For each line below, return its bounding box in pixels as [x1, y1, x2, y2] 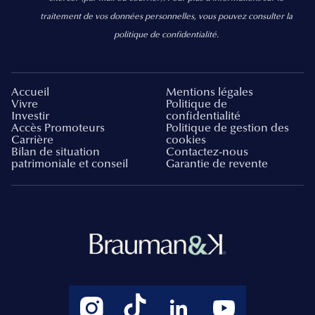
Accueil [11, 86, 49, 98]
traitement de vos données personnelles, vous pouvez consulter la [39, 12, 292, 21]
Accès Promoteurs [11, 122, 105, 134]
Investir [11, 110, 49, 122]
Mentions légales [166, 86, 253, 98]
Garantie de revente [166, 158, 268, 170]
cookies [166, 134, 206, 146]
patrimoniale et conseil [11, 158, 128, 170]
